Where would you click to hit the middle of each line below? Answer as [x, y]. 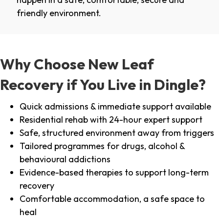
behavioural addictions [65, 159]
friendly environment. [59, 13]
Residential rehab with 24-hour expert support [111, 120]
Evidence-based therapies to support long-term [114, 173]
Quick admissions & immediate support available [115, 107]
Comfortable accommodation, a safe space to [112, 199]
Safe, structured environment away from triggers [117, 133]
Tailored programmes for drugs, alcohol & [102, 146]
